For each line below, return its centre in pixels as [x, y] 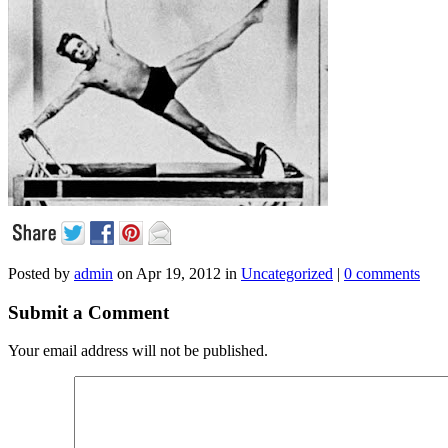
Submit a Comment [88, 312]
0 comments [382, 273]
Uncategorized [287, 273]
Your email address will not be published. [138, 351]
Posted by [41, 273]
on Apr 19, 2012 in [177, 273]
